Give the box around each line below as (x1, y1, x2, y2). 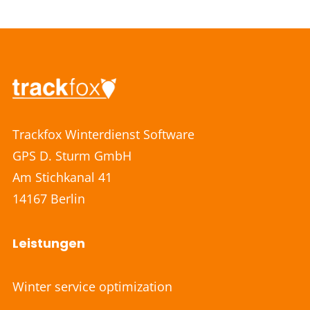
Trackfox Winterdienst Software (12, 126, 194, 143)
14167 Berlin (12, 190, 85, 207)
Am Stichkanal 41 (12, 169, 112, 185)
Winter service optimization (12, 278, 172, 295)
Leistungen (12, 235, 85, 252)
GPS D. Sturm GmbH (12, 147, 131, 164)
